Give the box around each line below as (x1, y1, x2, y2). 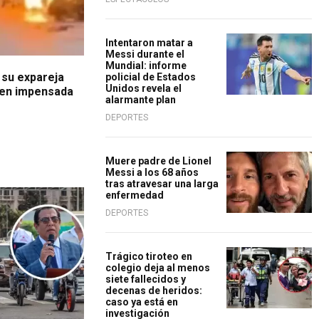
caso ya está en (105, 296, 178, 308)
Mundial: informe (105, 60, 187, 71)
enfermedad (105, 189, 164, 201)
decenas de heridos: (105, 285, 202, 296)
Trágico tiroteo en (105, 251, 192, 262)
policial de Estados (105, 71, 196, 83)
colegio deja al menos (105, 262, 210, 273)
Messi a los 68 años (105, 167, 199, 178)
